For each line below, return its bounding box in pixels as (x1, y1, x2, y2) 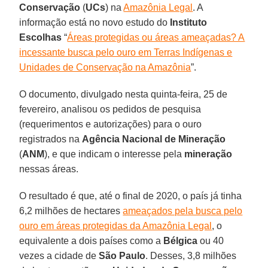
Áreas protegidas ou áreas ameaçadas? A (67, 32, 245, 42)
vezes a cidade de (19, 250, 99, 261)
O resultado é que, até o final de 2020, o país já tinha (19, 190, 242, 201)
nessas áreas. (19, 163, 79, 174)
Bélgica (163, 235, 198, 246)
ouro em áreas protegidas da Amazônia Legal (19, 220, 212, 231)
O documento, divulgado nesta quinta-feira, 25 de (19, 89, 228, 99)
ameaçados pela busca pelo (123, 205, 243, 216)
